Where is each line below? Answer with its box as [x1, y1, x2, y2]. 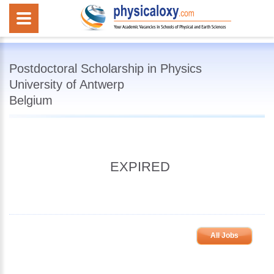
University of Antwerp [9, 78, 124, 91]
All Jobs [210, 231, 239, 240]
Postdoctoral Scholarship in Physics [9, 62, 202, 75]
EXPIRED [110, 159, 170, 174]
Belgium [9, 94, 53, 107]
